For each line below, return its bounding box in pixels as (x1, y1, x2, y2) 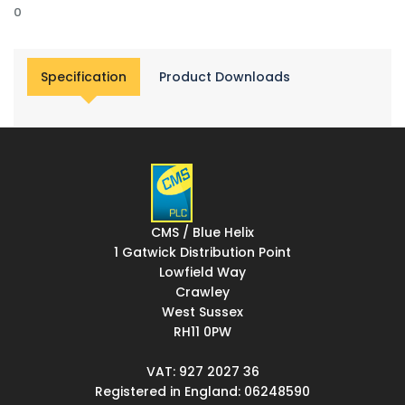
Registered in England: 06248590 (95, 382, 310, 401)
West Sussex (162, 303, 243, 322)
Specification (41, 68, 127, 87)
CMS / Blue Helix (151, 223, 254, 242)
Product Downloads (159, 68, 290, 87)
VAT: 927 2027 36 (146, 363, 259, 381)
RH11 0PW (174, 323, 231, 342)
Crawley (175, 283, 230, 302)
